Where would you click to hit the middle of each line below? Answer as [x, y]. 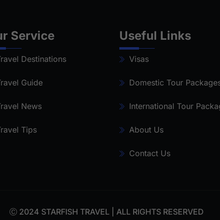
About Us [146, 130]
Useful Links [155, 36]
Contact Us [150, 153]
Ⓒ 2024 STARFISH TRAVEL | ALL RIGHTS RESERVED [106, 212]
